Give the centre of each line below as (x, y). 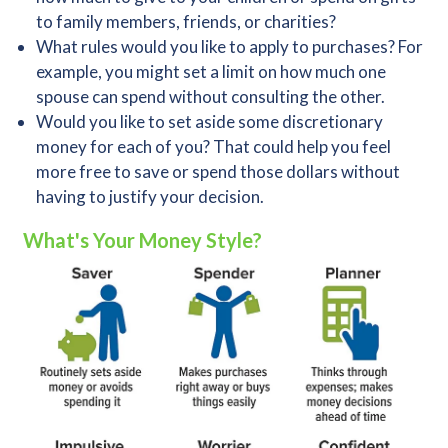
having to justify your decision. (150, 196)
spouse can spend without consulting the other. (210, 96)
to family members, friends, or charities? (186, 21)
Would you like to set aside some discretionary (209, 121)
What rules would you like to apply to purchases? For (229, 46)
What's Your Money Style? (142, 240)
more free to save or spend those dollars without (218, 171)
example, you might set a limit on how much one (211, 71)
